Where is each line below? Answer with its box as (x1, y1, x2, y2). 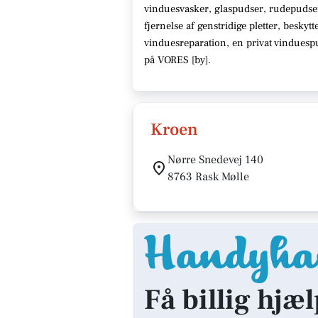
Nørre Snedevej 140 (168, 153, 263, 167)
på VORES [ (144, 53, 194, 67)
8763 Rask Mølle (168, 170, 249, 184)
